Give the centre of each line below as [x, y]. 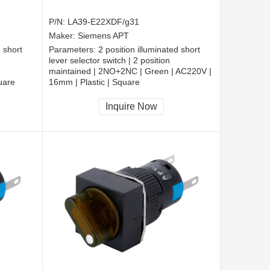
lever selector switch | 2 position [109, 61]
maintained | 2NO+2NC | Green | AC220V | [130, 71]
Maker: [63, 36]
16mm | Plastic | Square [94, 82]
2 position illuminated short [149, 50]
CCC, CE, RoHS [80, 97]
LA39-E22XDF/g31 [103, 22]
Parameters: [74, 50]
